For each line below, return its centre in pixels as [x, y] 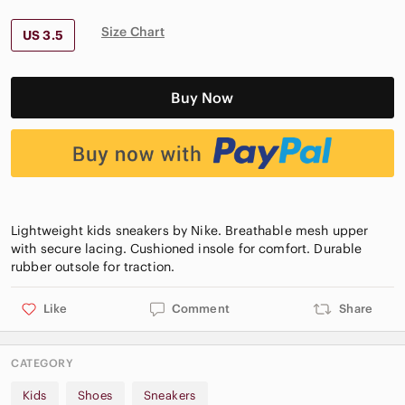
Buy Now [202, 98]
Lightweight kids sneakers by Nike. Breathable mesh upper [190, 230]
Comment [200, 308]
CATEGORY [42, 363]
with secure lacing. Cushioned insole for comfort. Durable [187, 248]
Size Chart [133, 32]
